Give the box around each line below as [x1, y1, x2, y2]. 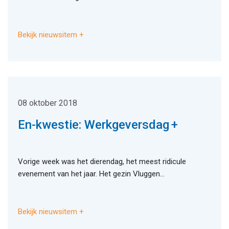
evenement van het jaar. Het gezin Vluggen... [18, 169, 165, 179]
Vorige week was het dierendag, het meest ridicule [18, 157, 186, 167]
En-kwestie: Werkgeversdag [18, 118, 169, 132]
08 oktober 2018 [18, 98, 77, 108]
